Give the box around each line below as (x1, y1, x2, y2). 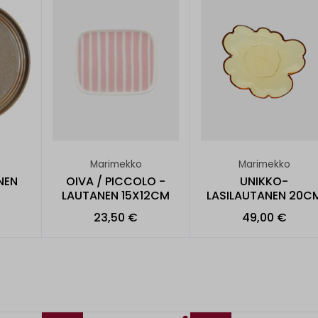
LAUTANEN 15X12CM (62, 187, 170, 204)
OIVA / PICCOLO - (66, 172, 165, 190)
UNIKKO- (240, 172, 288, 190)
